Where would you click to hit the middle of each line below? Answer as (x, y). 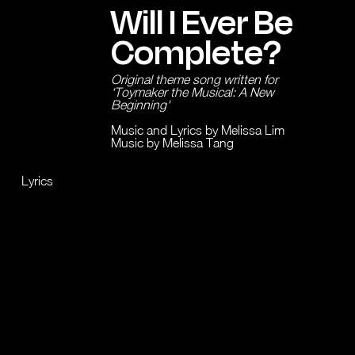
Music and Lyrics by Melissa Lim (198, 130)
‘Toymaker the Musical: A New (193, 92)
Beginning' (141, 105)
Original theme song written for (195, 80)
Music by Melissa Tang (173, 143)
